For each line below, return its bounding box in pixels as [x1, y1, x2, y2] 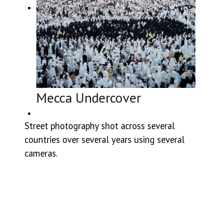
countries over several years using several [25, 134, 185, 145]
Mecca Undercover [36, 88, 141, 107]
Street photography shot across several [25, 120, 175, 132]
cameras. [25, 147, 57, 159]
